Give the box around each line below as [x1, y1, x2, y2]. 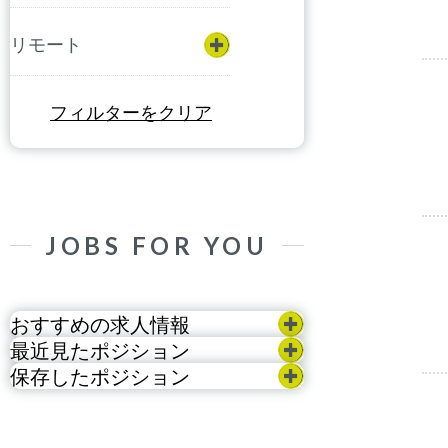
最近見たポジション [10, 338, 190, 362]
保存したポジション [10, 364, 190, 388]
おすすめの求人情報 [10, 312, 190, 336]
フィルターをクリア [50, 101, 212, 123]
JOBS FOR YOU [45, 231, 269, 260]
